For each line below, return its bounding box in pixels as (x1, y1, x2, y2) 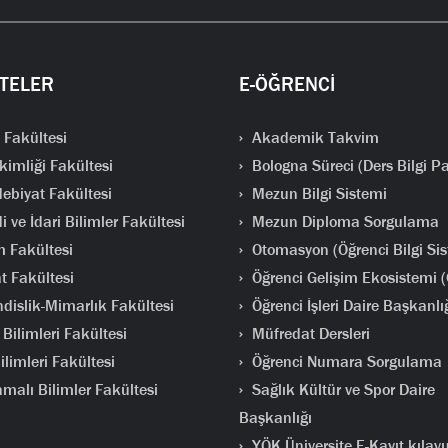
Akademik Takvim (247, 127, 379, 148)
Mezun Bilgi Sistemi (247, 183, 387, 204)
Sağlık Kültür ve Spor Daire (247, 379, 435, 400)
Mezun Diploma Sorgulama (247, 211, 439, 232)
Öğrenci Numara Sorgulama (247, 351, 442, 372)
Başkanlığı (238, 407, 312, 428)
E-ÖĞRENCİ (238, 72, 335, 97)
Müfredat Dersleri (247, 323, 370, 344)
